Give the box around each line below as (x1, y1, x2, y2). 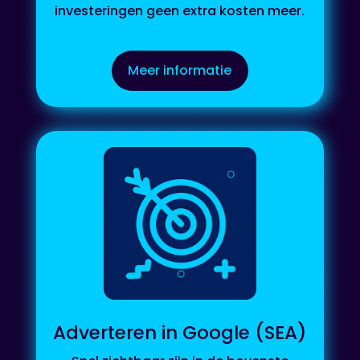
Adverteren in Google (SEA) (52, 319, 307, 346)
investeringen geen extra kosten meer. (55, 2, 305, 21)
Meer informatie (128, 61, 232, 80)
